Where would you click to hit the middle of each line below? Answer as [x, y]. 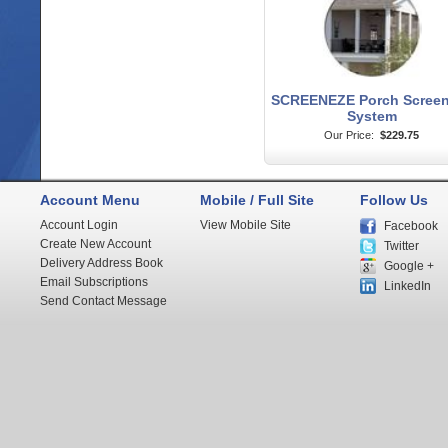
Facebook [411, 226]
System [371, 115]
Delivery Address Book [101, 263]
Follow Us [394, 200]
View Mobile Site [245, 225]
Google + [409, 266]
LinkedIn [407, 286]
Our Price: [349, 134]
